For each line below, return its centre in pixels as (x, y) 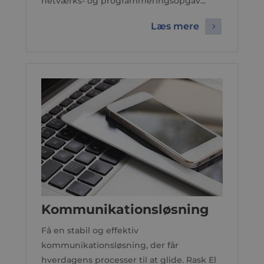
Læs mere (175, 27)
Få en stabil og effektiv (90, 230)
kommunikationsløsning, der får (110, 245)
